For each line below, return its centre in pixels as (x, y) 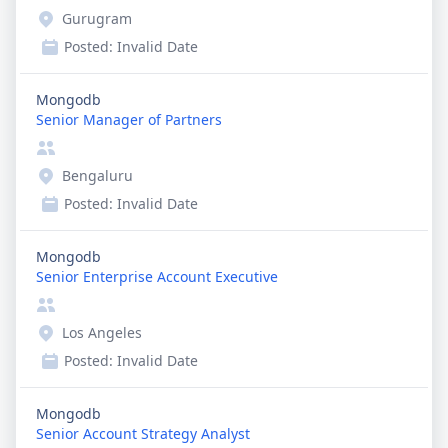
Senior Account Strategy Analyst (143, 433)
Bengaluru (97, 175)
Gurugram (97, 18)
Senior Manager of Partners (129, 119)
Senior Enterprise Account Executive (157, 276)
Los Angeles (102, 332)
